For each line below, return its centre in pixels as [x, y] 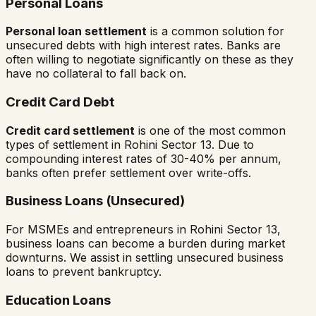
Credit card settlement [70, 130]
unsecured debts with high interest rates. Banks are [143, 45]
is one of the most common [210, 130]
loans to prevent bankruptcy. [84, 272]
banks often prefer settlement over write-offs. [128, 172]
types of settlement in [65, 144]
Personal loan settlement [76, 31]
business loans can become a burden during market [145, 244]
